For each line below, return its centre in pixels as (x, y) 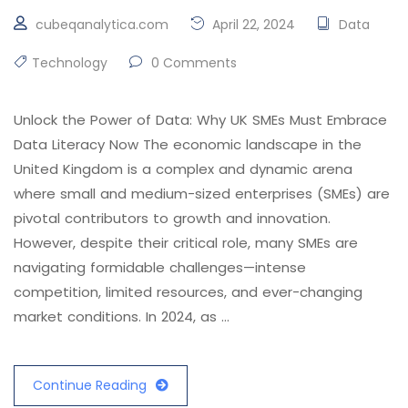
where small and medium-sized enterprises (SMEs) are (202, 194)
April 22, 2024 (252, 25)
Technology (70, 63)
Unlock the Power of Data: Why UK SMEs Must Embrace (200, 120)
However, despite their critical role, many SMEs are (186, 243)
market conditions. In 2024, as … (122, 317)
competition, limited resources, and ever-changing (188, 292)
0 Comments (192, 63)
